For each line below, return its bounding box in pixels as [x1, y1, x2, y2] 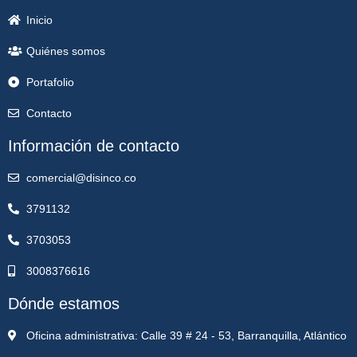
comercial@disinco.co [25, 171, 136, 184]
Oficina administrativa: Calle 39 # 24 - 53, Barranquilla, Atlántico [25, 328, 347, 342]
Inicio [25, 13, 53, 26]
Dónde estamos [8, 294, 120, 312]
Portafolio [25, 75, 74, 88]
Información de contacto [8, 136, 179, 155]
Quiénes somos [25, 44, 105, 57]
